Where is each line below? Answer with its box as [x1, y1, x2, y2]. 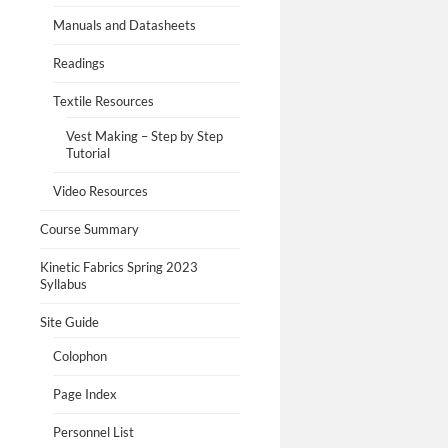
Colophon [52, 347, 107, 364]
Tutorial [65, 144, 110, 161]
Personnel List [52, 423, 134, 440]
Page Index [52, 385, 117, 402]
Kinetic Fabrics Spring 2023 [40, 258, 198, 275]
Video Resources [52, 182, 148, 199]
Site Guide [40, 313, 99, 330]
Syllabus [40, 275, 87, 292]
